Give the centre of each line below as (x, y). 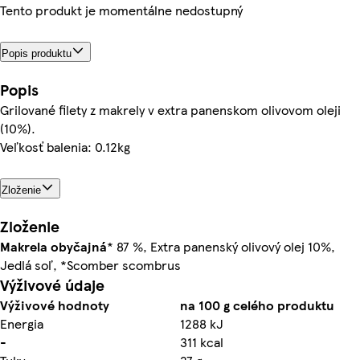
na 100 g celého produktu (257, 305)
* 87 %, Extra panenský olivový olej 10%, (221, 246)
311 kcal (202, 342)
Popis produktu (37, 53)
